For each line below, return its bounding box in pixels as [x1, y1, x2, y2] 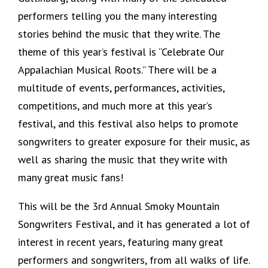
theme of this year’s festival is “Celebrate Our [18, 44, 224, 59]
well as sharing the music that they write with [18, 152, 227, 166]
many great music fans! [18, 170, 123, 184]
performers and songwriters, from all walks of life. [18, 252, 249, 267]
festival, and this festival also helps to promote [18, 116, 238, 130]
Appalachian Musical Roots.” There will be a [18, 62, 217, 77]
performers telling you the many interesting [18, 8, 217, 23]
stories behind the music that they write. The [18, 26, 220, 41]
